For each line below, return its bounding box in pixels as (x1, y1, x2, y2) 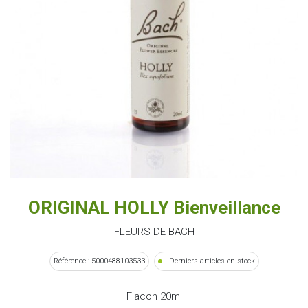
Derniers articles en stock (166, 256, 255, 265)
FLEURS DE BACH (113, 225, 195, 238)
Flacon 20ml (126, 289, 182, 302)
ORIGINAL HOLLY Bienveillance (27, 197, 280, 218)
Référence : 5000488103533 (53, 256, 145, 265)
